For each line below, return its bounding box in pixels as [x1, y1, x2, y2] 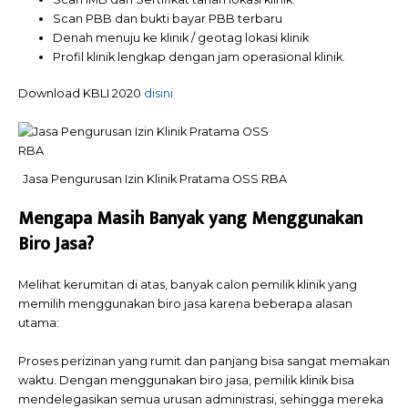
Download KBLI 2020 [18, 87, 144, 101]
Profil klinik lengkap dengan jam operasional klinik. [53, 50, 346, 65]
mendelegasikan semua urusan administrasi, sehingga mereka [18, 392, 383, 406]
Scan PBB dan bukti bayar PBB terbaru [53, 12, 283, 26]
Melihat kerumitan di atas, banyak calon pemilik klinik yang [18, 278, 357, 292]
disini [144, 87, 173, 101]
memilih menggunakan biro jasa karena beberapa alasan [18, 297, 352, 311]
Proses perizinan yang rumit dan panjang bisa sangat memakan [18, 353, 390, 368]
